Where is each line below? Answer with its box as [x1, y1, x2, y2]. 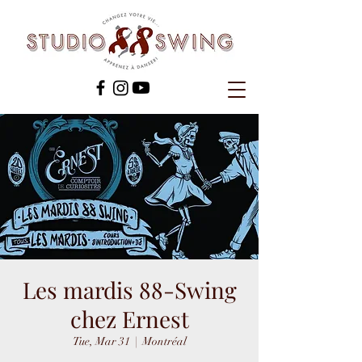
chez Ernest [69, 304, 189, 334]
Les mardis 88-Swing [22, 275, 237, 305]
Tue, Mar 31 [72, 335, 130, 348]
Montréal [141, 335, 187, 348]
